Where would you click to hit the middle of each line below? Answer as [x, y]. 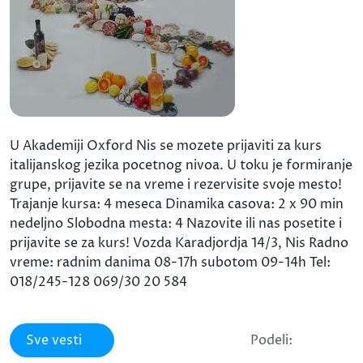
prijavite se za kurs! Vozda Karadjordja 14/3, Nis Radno [179, 243]
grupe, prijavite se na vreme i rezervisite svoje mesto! [176, 185]
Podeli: [271, 341]
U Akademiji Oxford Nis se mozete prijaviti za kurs [166, 146]
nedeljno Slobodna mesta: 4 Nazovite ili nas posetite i [176, 224]
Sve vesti [54, 341]
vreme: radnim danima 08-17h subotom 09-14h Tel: [170, 263]
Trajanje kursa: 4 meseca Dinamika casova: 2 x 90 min [177, 205]
